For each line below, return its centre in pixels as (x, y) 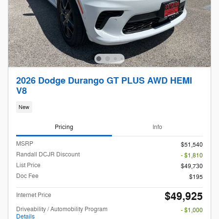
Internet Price (34, 195)
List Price (28, 165)
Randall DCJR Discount (48, 155)
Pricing (64, 127)
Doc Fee (27, 176)
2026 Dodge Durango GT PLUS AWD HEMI (104, 81)
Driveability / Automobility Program (62, 209)
